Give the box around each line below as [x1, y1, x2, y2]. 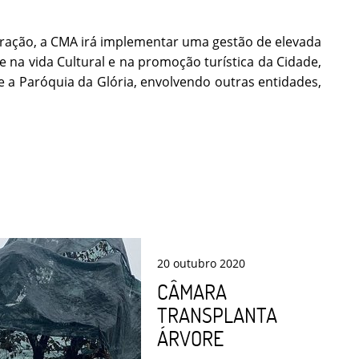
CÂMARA [157, 279, 227, 305]
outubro [173, 256, 216, 272]
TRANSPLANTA [157, 302, 277, 329]
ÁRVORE [157, 325, 224, 352]
